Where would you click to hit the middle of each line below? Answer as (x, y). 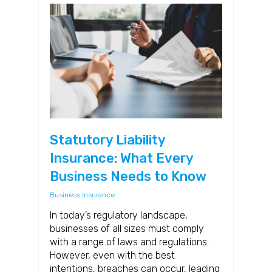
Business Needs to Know (128, 177)
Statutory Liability (107, 140)
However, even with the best (112, 256)
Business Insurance (82, 195)
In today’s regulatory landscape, (119, 216)
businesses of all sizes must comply (127, 229)
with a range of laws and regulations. (129, 242)
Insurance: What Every (121, 158)
